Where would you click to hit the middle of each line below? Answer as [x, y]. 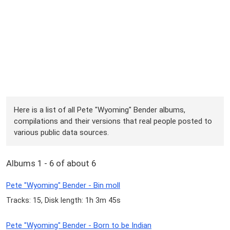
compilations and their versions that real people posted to [113, 121]
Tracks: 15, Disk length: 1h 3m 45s [63, 200]
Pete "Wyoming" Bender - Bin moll [63, 186]
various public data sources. [62, 132]
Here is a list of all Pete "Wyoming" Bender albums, [100, 110]
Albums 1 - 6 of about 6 [51, 164]
